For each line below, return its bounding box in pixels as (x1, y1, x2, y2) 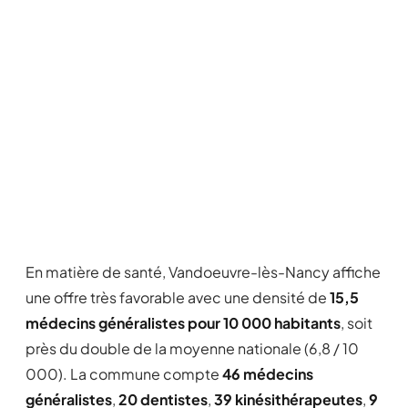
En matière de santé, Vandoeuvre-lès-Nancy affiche (25, 262, 381, 281)
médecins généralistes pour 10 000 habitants (25, 313, 341, 332)
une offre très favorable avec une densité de (25, 288, 330, 307)
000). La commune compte (25, 364, 222, 383)
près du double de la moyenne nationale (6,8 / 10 (25, 339, 359, 358)
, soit (341, 313, 372, 332)
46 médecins (222, 364, 313, 383)
